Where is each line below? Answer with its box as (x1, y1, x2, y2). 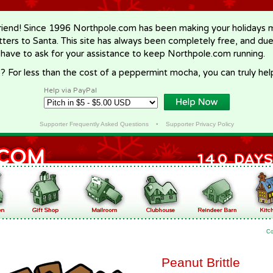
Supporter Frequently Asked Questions (39, 121, 149, 127)
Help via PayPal (44, 87, 97, 94)
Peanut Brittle (161, 255, 240, 269)
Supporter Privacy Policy (165, 121, 234, 127)
